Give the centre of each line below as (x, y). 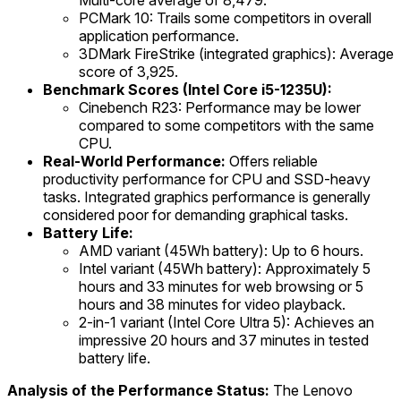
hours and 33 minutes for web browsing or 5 (221, 287)
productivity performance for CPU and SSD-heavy (207, 179)
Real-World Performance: (134, 162)
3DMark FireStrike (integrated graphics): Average (236, 54)
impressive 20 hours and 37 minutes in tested (224, 341)
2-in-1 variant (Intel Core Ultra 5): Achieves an (226, 323)
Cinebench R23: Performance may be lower (220, 108)
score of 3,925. (128, 72)
